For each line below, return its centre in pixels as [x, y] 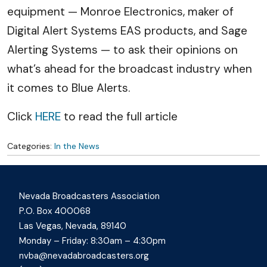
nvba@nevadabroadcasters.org [84, 256]
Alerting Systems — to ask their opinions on [122, 50]
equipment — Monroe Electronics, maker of [120, 12]
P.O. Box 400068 [55, 211]
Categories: [31, 146]
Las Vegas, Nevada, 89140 [73, 226]
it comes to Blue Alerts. [69, 88]
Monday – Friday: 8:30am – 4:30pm [92, 241]
